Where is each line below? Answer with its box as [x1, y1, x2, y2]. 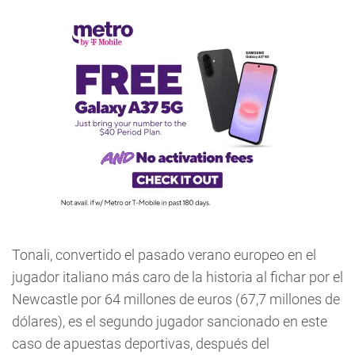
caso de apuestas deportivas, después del [12, 335, 269, 352]
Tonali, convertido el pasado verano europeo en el [12, 246, 316, 263]
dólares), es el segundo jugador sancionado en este [12, 313, 327, 330]
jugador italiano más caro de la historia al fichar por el [12, 269, 343, 285]
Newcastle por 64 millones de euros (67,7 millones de [12, 291, 340, 307]
